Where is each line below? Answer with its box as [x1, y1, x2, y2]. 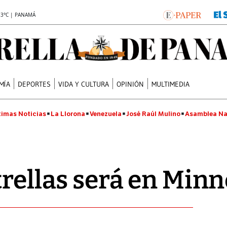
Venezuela [90, 109, 122, 118]
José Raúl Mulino [126, 109, 180, 118]
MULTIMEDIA [152, 79, 190, 89]
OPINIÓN [117, 79, 144, 89]
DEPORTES [18, 79, 51, 89]
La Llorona [51, 109, 85, 118]
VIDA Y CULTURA [58, 79, 109, 89]
